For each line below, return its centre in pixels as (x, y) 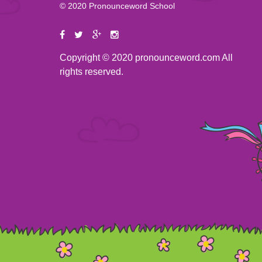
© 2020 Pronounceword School (117, 6)
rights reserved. (92, 72)
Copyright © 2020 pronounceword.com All (146, 58)
